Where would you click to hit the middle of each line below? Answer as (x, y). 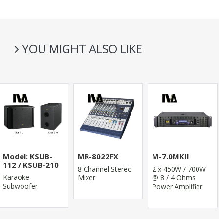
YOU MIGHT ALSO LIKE (81, 49)
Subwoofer (20, 186)
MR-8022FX (98, 156)
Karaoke (16, 177)
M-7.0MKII (171, 156)
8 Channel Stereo (105, 169)
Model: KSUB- (27, 156)
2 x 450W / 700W (179, 169)
